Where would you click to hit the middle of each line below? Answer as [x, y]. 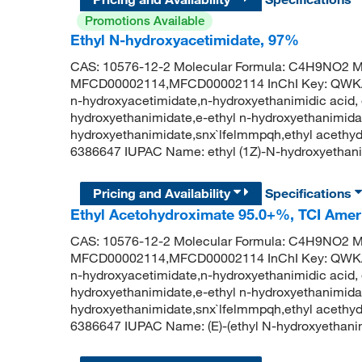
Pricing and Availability [164, 193]
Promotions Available [144, 20]
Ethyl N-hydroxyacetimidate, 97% [184, 39]
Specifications [310, 193]
